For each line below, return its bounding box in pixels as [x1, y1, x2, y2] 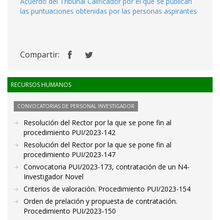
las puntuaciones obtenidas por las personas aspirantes [20, 6, 197, 16]
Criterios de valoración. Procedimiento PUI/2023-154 [24, 184, 191, 193]
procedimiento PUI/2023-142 [24, 128, 115, 137]
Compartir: [20, 49, 59, 60]
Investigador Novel [24, 172, 83, 181]
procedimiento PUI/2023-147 [24, 150, 115, 159]
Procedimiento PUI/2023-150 [24, 206, 116, 216]
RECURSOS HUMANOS [11, 81, 71, 89]
